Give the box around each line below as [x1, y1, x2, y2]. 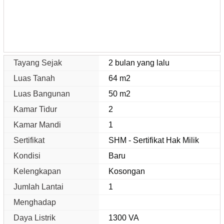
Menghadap [13, 197, 56, 206]
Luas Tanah [13, 73, 55, 82]
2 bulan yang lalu [108, 58, 170, 67]
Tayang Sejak [13, 58, 62, 67]
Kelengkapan [13, 166, 61, 175]
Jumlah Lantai [13, 182, 63, 191]
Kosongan [108, 166, 145, 175]
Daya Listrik [13, 213, 55, 222]
